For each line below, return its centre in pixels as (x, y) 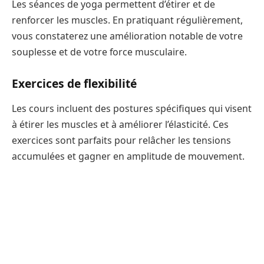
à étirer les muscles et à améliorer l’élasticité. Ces (120, 124)
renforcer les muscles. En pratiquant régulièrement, (127, 20)
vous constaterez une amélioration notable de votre (127, 36)
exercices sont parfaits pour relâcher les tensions (121, 140)
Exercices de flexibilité (74, 84)
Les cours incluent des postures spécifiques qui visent (132, 108)
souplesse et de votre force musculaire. (99, 52)
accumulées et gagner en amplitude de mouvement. (128, 156)
